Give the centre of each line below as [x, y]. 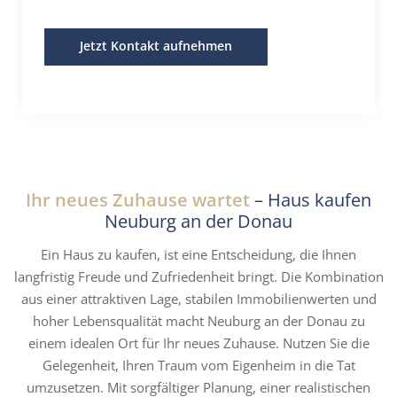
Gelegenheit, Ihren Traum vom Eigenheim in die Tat [198, 365]
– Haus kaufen [311, 200]
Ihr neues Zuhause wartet [138, 200]
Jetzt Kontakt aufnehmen [156, 46]
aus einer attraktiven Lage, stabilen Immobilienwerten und [198, 299]
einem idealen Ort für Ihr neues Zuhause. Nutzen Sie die [198, 343]
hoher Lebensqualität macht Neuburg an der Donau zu [198, 321]
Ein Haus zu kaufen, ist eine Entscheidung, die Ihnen [198, 254]
